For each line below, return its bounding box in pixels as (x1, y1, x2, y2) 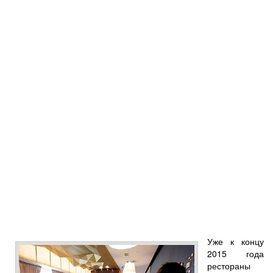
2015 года (207, 247, 264, 260)
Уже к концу (207, 235, 264, 247)
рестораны (207, 259, 250, 272)
